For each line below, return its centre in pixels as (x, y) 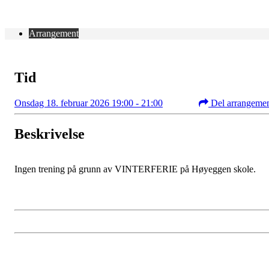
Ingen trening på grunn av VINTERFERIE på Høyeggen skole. (135, 169)
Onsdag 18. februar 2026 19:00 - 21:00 (89, 103)
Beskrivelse (50, 134)
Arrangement (54, 33)
